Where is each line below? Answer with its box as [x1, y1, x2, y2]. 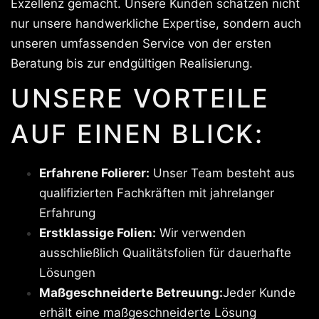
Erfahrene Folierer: [39, 165, 150, 180]
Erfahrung [39, 205, 95, 220]
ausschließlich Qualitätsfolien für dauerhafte [39, 245, 291, 260]
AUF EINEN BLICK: [11, 117, 263, 150]
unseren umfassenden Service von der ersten [11, 36, 271, 51]
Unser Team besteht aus [150, 165, 295, 180]
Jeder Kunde [223, 285, 296, 300]
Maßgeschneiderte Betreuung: [39, 285, 223, 300]
